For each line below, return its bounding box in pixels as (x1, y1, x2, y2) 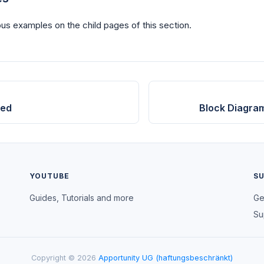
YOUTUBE (29, 171, 70, 181)
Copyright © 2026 (31, 253, 98, 263)
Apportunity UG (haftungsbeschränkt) (98, 253, 233, 263)
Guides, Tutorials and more (29, 193, 134, 203)
